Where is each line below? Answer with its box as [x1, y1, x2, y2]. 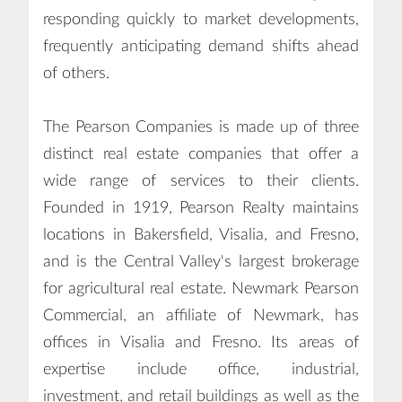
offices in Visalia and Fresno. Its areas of [43, 334, 359, 351]
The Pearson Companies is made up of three [43, 118, 359, 135]
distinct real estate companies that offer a [43, 145, 359, 162]
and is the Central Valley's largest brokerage [43, 253, 359, 270]
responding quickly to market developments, [43, 11, 359, 28]
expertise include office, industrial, [43, 361, 359, 378]
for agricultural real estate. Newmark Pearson [43, 280, 359, 297]
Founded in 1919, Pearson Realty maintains [43, 199, 359, 216]
